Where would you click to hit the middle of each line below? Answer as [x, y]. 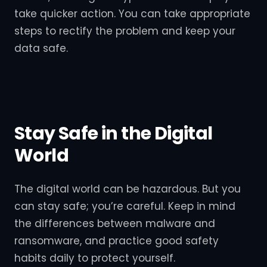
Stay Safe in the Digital [114, 133]
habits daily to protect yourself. [96, 258]
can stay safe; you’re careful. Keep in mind [125, 206]
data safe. [41, 48]
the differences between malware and [115, 223]
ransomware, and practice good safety [117, 240]
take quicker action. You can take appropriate [132, 13]
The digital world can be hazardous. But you [128, 189]
